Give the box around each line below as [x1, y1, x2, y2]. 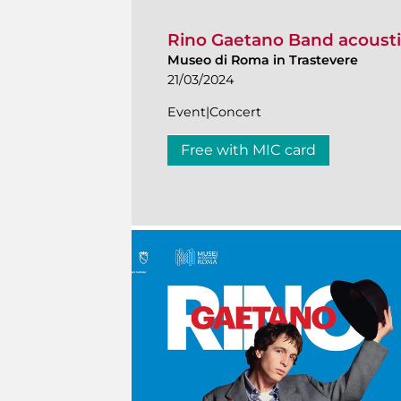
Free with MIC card [181, 141, 316, 159]
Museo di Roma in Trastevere [167, 52, 358, 69]
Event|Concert [167, 104, 261, 121]
